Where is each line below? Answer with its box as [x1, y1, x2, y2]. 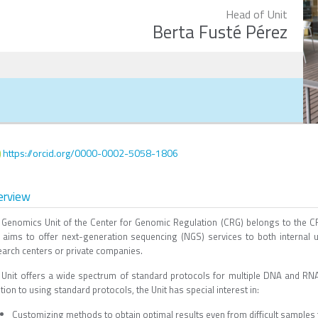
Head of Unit [226, 6, 287, 23]
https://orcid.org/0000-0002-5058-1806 [3, 145, 178, 160]
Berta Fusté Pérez [153, 18, 287, 45]
